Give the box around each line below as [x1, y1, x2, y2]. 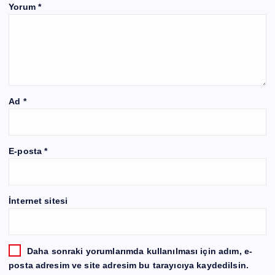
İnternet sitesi [9, 195, 68, 206]
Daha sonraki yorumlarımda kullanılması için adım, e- [26, 246, 253, 256]
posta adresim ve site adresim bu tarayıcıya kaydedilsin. [9, 260, 249, 271]
